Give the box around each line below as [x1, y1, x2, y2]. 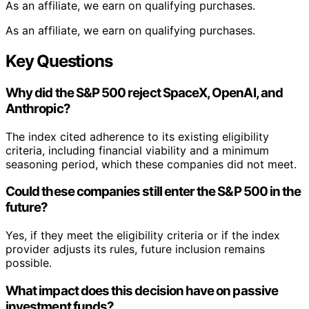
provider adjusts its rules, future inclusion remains [6, 242, 265, 257]
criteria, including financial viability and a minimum [6, 143, 269, 157]
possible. [6, 256, 52, 270]
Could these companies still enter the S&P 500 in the [6, 183, 301, 200]
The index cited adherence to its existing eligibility [6, 129, 269, 143]
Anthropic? [6, 101, 70, 117]
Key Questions [6, 51, 112, 72]
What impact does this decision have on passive [6, 282, 278, 299]
